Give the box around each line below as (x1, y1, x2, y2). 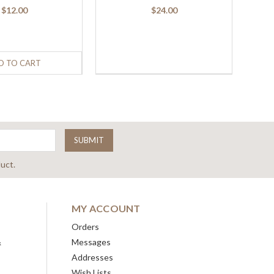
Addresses (72, 252, 113, 263)
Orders (72, 221, 99, 232)
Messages (72, 237, 111, 248)
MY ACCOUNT (72, 202, 141, 215)
